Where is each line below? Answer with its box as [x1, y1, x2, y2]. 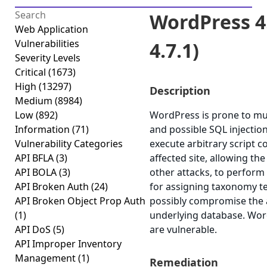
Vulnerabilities [15, 37, 79, 50]
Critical [15, 66, 48, 79]
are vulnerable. [150, 223, 217, 236]
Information [15, 123, 72, 136]
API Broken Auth [15, 180, 91, 193]
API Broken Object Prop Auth [15, 194, 145, 207]
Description [150, 83, 210, 98]
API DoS [15, 223, 53, 236]
